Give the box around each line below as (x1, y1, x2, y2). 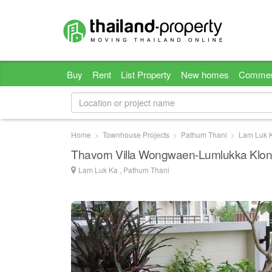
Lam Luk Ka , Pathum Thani (78, 165, 169, 175)
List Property (121, 68, 171, 81)
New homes (181, 68, 229, 81)
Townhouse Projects (103, 129, 169, 140)
